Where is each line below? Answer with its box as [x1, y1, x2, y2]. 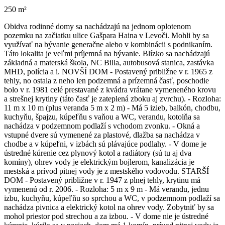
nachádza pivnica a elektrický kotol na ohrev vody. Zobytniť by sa [4, 202, 214, 211]
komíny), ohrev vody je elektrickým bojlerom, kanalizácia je [4, 157, 194, 166]
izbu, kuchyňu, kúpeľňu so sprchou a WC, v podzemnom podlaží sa [4, 193, 220, 202]
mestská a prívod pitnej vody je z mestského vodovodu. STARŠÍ [4, 166, 209, 175]
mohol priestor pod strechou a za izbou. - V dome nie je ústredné [4, 211, 208, 220]
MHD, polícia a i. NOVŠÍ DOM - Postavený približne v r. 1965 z [4, 67, 212, 76]
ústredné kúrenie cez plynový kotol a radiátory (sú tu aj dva [4, 148, 191, 157]
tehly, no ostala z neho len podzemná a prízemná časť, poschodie [4, 76, 209, 85]
